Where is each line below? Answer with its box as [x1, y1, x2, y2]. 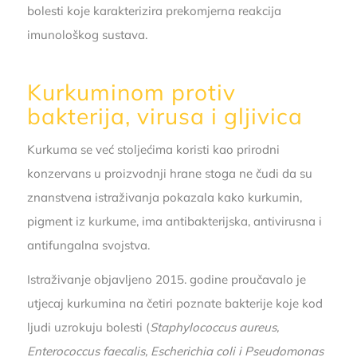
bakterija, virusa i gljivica [26, 101, 303, 130]
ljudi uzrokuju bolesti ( [26, 320, 150, 335]
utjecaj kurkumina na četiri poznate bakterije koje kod [26, 296, 323, 312]
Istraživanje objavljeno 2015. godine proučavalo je [26, 272, 306, 288]
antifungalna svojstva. [26, 237, 150, 253]
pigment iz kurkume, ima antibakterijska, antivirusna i [26, 214, 322, 229]
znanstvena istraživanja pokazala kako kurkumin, [26, 190, 302, 206]
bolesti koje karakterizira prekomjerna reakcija [26, 2, 281, 18]
